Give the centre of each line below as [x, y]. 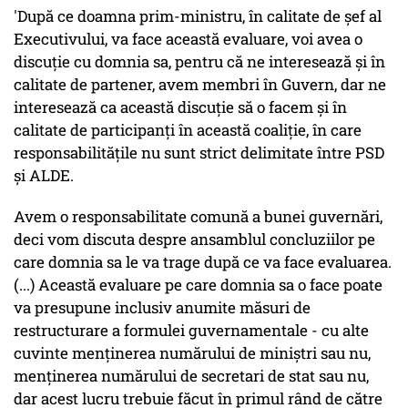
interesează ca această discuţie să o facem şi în [180, 107]
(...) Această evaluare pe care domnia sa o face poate [198, 285]
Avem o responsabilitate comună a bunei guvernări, [198, 217]
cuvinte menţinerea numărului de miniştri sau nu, [192, 353]
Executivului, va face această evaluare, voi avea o [188, 39]
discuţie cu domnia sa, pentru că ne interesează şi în [199, 62]
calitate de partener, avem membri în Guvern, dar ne [200, 85]
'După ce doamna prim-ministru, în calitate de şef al [198, 16]
